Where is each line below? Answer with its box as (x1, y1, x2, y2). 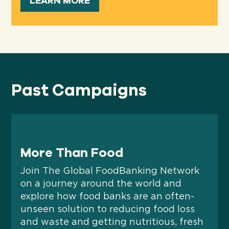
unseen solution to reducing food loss (20, 204, 195, 214)
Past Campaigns (11, 79, 147, 101)
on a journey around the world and (20, 179, 182, 189)
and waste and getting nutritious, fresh (20, 217, 204, 227)
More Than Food (20, 144, 124, 162)
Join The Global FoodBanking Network (20, 166, 200, 176)
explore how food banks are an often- (20, 192, 195, 201)
